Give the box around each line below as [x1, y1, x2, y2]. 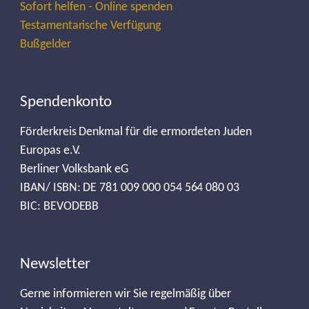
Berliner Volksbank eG [19, 163, 129, 176]
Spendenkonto [19, 94, 112, 110]
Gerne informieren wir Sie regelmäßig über [19, 288, 232, 301]
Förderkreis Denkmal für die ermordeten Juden [19, 126, 252, 139]
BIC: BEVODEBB [19, 200, 99, 213]
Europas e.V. [19, 144, 81, 157]
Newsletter [19, 256, 90, 272]
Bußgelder [19, 38, 71, 51]
